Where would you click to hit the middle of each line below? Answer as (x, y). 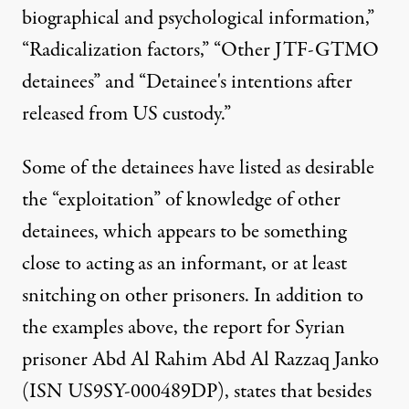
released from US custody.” (126, 114)
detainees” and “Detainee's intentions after (187, 82)
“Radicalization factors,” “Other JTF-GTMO (200, 50)
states (255, 392)
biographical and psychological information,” (198, 18)
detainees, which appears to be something (184, 232)
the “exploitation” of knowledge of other (181, 200)
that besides (324, 392)
